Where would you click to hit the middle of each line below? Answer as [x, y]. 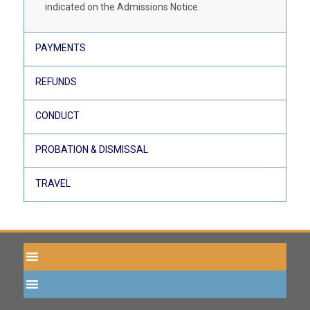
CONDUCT [57, 116]
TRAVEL [53, 184]
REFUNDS [56, 82]
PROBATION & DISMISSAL [91, 150]
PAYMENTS [60, 48]
